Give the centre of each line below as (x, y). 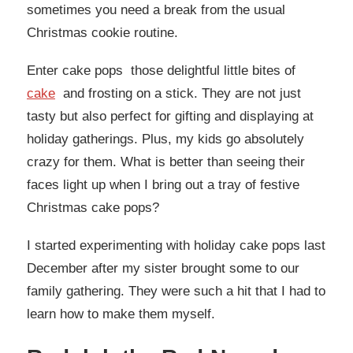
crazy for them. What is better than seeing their (166, 162)
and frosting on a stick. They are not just (178, 94)
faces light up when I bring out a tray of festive (163, 185)
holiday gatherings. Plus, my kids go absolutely (165, 139)
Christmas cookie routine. (102, 33)
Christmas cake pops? (93, 208)
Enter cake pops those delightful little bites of (161, 71)
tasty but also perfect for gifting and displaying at (170, 117)
